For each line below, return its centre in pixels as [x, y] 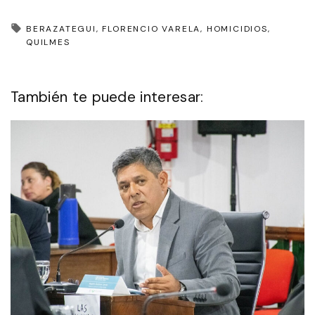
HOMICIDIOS [237, 28]
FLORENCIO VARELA [152, 28]
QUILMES [48, 42]
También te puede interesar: [107, 96]
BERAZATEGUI [61, 28]
